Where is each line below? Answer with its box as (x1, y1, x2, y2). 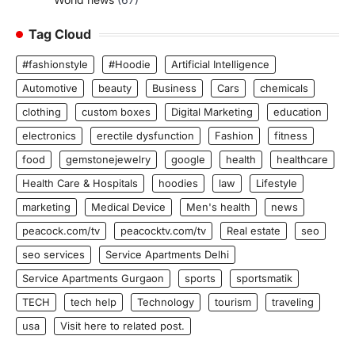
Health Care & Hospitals (22, 177, 138, 190)
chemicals (260, 82, 308, 95)
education (273, 105, 322, 119)
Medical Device (91, 200, 166, 214)
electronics (22, 129, 76, 143)
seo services (22, 248, 85, 261)
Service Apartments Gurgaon (22, 272, 164, 285)
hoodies (158, 177, 198, 190)
